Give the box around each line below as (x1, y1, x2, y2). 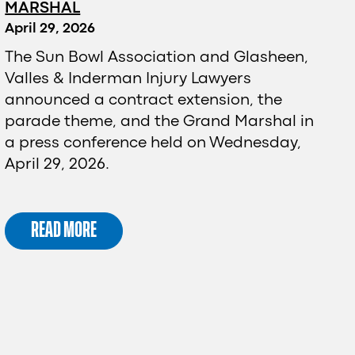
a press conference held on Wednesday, (5, 136, 302, 150)
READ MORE (31, 221, 97, 239)
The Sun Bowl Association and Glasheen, (5, 50, 309, 64)
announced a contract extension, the (5, 93, 283, 107)
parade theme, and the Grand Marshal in (5, 114, 315, 128)
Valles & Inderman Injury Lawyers (5, 71, 252, 86)
